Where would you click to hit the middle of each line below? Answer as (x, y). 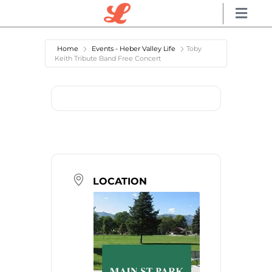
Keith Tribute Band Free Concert (108, 58)
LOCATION (120, 181)
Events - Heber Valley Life (134, 49)
